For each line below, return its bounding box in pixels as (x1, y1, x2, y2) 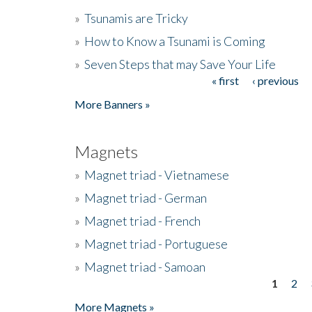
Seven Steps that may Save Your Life (84, 56, 276, 72)
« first (211, 73, 239, 87)
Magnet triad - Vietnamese (84, 166, 229, 182)
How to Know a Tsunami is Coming (84, 33, 265, 49)
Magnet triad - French (84, 212, 201, 228)
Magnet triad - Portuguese (84, 235, 228, 251)
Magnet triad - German (84, 189, 207, 205)
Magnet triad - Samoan (84, 258, 205, 274)
